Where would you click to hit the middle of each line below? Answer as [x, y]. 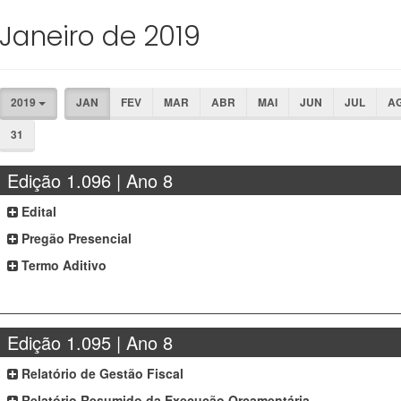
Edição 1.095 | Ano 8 [90, 342]
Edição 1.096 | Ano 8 [90, 180]
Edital [38, 211]
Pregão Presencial [75, 238]
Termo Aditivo [63, 265]
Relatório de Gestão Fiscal [101, 373]
